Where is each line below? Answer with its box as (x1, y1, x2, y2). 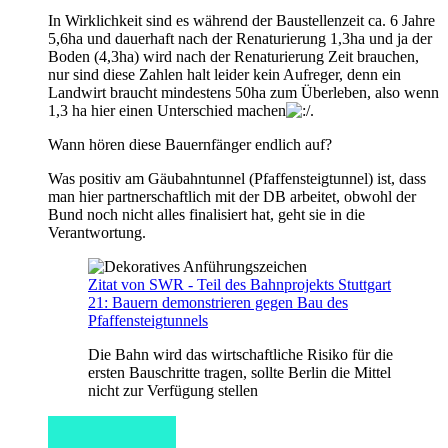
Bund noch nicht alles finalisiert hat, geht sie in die (48, 205, 365, 223)
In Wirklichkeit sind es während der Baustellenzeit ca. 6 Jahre (48, 11, 435, 29)
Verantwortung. (48, 223, 146, 241)
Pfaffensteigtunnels (88, 311, 208, 329)
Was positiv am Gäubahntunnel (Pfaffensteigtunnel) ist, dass (48, 169, 426, 187)
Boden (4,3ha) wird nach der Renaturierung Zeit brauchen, (48, 47, 419, 65)
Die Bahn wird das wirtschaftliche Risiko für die (88, 345, 393, 363)
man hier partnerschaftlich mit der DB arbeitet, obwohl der (48, 187, 416, 205)
